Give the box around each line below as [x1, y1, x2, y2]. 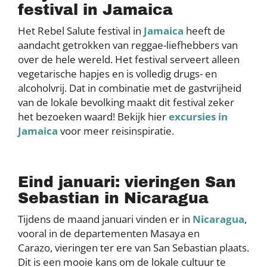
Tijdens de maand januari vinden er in [18, 212, 193, 226]
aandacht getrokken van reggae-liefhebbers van [18, 38, 238, 52]
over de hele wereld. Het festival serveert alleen [18, 52, 240, 67]
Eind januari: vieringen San [18, 174, 236, 191]
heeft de [184, 24, 225, 38]
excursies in [169, 110, 228, 124]
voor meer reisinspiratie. [58, 124, 174, 138]
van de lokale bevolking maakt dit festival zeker [18, 95, 234, 110]
